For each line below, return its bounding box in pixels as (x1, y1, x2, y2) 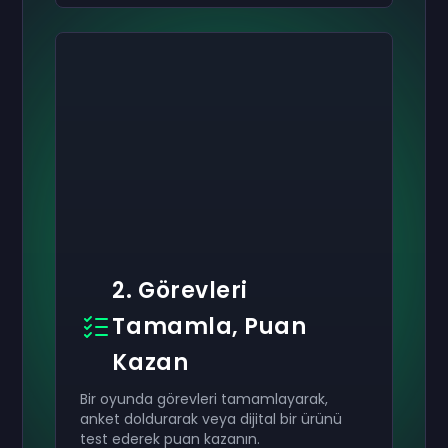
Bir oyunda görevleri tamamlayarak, (80, 389, 329, 409)
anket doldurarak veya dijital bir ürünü (80, 409, 343, 429)
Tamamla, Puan (112, 311, 307, 342)
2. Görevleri (112, 275, 249, 306)
